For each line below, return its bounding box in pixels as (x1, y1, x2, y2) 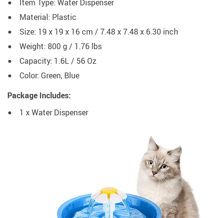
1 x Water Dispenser (19, 107, 88, 118)
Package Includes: (7, 90, 71, 101)
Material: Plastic (19, 12, 76, 23)
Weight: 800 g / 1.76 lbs (19, 41, 102, 52)
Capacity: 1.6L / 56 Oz (19, 55, 96, 67)
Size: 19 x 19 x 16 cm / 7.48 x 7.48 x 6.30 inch (19, 26, 178, 37)
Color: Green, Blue (19, 70, 79, 81)
